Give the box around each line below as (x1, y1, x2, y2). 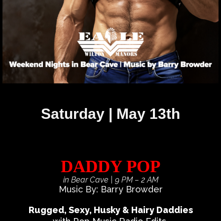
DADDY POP (61, 156, 160, 176)
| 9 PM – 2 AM (110, 175, 158, 184)
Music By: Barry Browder (58, 184, 163, 195)
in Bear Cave (63, 175, 110, 184)
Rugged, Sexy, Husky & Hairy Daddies (28, 204, 193, 215)
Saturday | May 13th (41, 106, 180, 122)
